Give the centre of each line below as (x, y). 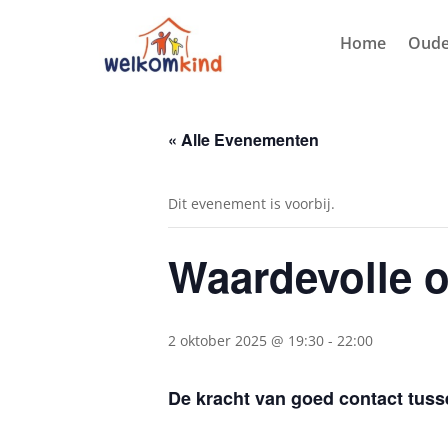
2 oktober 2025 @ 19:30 (246, 340)
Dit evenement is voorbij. (251, 203)
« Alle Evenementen (243, 139)
